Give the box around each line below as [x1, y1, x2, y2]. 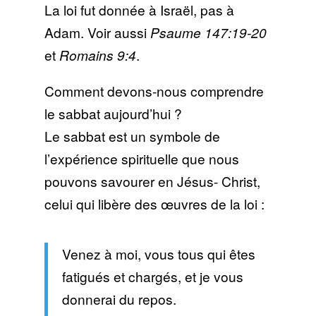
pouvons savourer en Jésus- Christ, [44, 171, 260, 190]
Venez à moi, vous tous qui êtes [61, 243, 255, 263]
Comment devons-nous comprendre [44, 80, 264, 100]
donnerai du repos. [61, 288, 176, 308]
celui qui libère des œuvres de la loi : [44, 193, 265, 213]
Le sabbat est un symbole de [44, 126, 220, 145]
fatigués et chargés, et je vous [61, 266, 243, 286]
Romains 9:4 [59, 44, 136, 64]
